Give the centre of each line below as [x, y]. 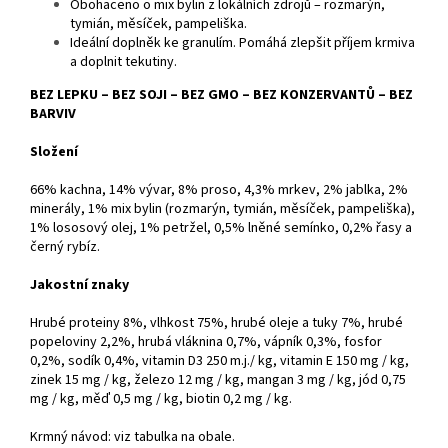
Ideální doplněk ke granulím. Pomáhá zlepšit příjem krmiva [242, 43]
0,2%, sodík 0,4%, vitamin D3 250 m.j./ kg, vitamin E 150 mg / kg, [219, 361]
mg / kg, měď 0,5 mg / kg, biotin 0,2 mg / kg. [161, 399]
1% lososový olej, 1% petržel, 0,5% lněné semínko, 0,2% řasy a [221, 228]
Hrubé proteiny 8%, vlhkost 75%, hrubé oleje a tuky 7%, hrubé [216, 323]
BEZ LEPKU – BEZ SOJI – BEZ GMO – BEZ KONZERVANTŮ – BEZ [221, 95]
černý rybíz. [65, 247]
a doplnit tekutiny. [123, 62]
